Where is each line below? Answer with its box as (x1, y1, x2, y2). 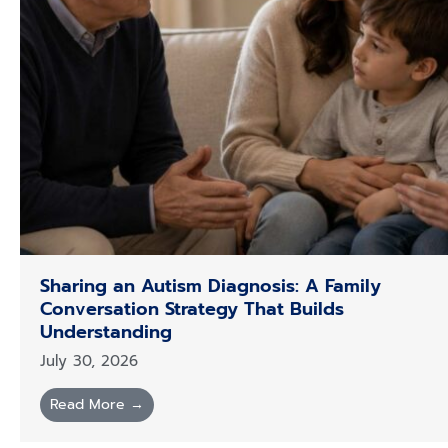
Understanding (40, 318, 172, 347)
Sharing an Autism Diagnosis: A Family (40, 272, 381, 301)
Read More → (50, 394, 144, 416)
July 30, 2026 (40, 350, 138, 373)
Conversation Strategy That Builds (40, 295, 344, 324)
